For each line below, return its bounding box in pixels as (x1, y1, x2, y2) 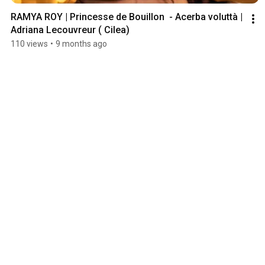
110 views (11, 39, 48, 49)
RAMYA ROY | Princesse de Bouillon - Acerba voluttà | (11, 11, 243, 23)
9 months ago (56, 39, 107, 49)
